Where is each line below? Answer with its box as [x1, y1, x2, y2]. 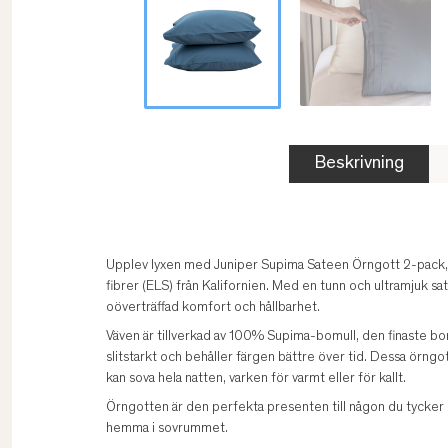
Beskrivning [314, 155, 404, 174]
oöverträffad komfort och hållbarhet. [106, 301, 320, 316]
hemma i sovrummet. [106, 422, 228, 437]
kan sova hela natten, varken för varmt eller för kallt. [106, 372, 406, 387]
